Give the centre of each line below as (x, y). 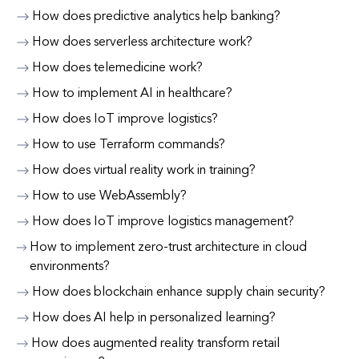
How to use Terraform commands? (129, 145)
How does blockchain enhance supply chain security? (179, 292)
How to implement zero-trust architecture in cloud (169, 248)
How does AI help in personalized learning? (154, 318)
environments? (70, 267)
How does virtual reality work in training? (144, 171)
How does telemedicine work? (117, 68)
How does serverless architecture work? (142, 42)
